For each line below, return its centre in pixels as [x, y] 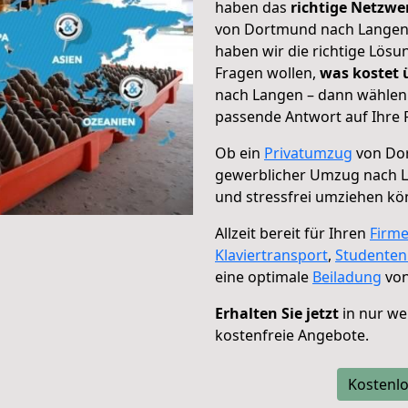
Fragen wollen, [267, 73]
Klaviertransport [271, 255]
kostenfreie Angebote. [292, 335]
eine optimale [264, 277]
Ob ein [240, 153]
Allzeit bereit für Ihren [292, 233]
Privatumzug [308, 153]
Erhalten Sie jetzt [277, 313]
